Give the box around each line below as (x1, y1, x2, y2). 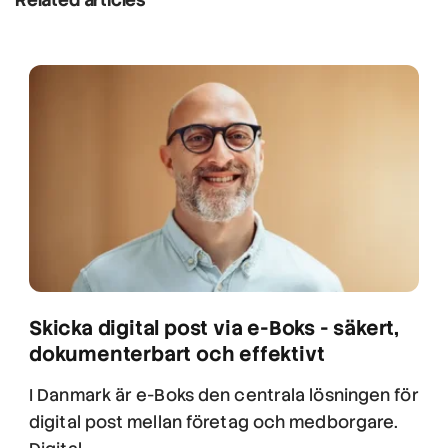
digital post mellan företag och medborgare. (29, 411, 399, 434)
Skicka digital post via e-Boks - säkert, (29, 315, 399, 342)
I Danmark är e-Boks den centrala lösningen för (29, 384, 419, 407)
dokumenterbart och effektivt (29, 341, 325, 368)
